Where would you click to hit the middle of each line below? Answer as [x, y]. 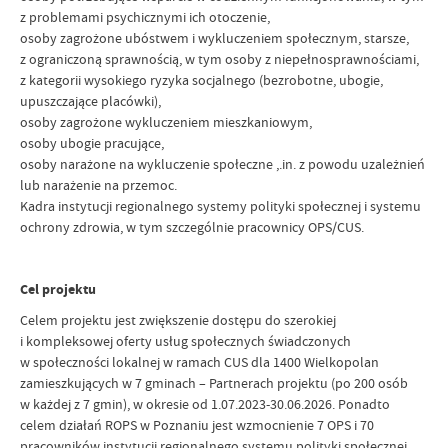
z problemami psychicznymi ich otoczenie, [145, 16]
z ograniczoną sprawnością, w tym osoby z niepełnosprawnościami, [219, 58]
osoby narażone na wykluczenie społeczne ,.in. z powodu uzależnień [222, 163]
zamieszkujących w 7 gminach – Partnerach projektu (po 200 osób [214, 382]
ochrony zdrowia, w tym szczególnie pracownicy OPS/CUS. [192, 226]
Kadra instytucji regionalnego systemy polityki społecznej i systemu [220, 205]
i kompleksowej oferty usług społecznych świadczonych [185, 340]
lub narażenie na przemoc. [98, 184]
